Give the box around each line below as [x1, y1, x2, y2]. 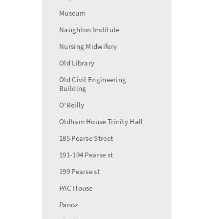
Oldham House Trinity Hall [59, 117, 143, 126]
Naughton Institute [59, 25, 120, 34]
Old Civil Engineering [59, 75, 127, 84]
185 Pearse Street [59, 133, 113, 143]
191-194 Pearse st [59, 150, 113, 159]
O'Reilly [59, 100, 85, 109]
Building [59, 84, 87, 93]
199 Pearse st [59, 167, 100, 176]
